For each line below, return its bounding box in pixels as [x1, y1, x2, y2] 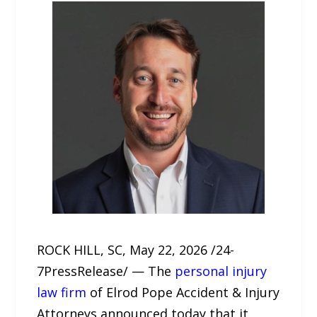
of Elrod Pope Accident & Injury [86, 284, 280, 301]
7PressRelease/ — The [37, 263, 175, 279]
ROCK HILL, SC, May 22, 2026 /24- [37, 241, 235, 258]
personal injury [175, 263, 267, 279]
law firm [37, 284, 87, 301]
